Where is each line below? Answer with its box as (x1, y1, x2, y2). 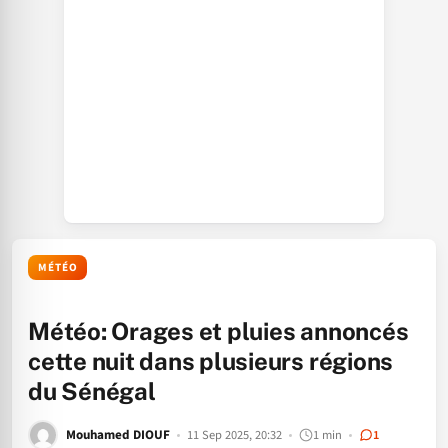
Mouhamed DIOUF (66, 425, 170, 444)
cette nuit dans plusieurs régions (28, 347, 394, 375)
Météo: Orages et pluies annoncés (28, 317, 409, 345)
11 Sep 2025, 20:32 (187, 425, 282, 444)
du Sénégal (28, 377, 156, 405)
